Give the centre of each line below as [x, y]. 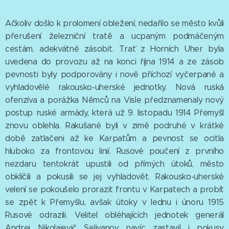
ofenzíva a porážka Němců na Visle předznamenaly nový [114, 100]
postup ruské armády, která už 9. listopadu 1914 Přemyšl [114, 112]
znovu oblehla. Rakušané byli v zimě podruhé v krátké [114, 125]
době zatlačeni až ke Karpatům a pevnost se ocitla [114, 138]
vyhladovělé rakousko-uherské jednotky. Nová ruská [114, 87]
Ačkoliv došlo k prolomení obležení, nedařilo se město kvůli [114, 23]
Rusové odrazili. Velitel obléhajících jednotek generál [114, 215]
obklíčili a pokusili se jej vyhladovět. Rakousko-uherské [114, 176]
